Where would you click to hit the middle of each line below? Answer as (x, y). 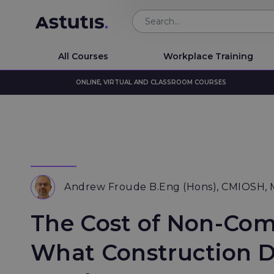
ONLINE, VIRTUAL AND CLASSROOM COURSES (151, 82)
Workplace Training (208, 56)
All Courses (83, 56)
